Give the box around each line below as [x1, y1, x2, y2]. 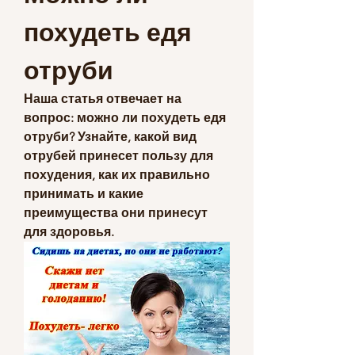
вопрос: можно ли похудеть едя [24, 110, 226, 125]
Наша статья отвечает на [24, 91, 181, 106]
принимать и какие [24, 186, 143, 201]
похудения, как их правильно [24, 167, 210, 182]
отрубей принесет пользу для [24, 148, 213, 163]
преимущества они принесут [24, 205, 208, 220]
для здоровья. [24, 224, 114, 239]
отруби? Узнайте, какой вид [24, 129, 197, 144]
